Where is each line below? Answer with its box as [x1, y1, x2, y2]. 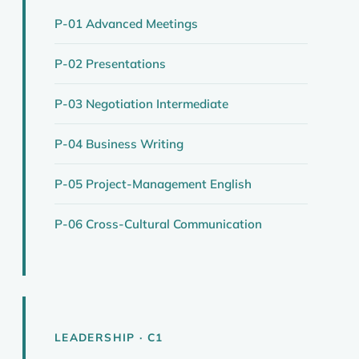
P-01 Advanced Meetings [54, 16, 198, 31]
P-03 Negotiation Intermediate [54, 96, 228, 111]
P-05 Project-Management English [54, 176, 252, 192]
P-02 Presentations [54, 56, 166, 71]
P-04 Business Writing [54, 136, 184, 151]
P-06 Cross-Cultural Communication [54, 216, 262, 232]
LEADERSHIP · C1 [54, 330, 163, 344]
